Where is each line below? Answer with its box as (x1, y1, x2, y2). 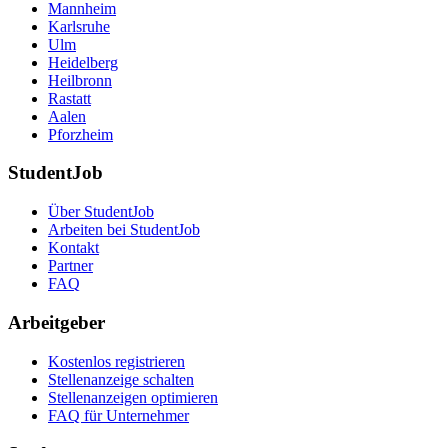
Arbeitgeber (8, 311, 105, 333)
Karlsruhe (48, 17, 110, 35)
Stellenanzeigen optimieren (48, 388, 218, 406)
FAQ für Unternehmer (48, 406, 189, 424)
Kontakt (48, 239, 99, 257)
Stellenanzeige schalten (48, 370, 194, 388)
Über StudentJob (48, 203, 154, 221)
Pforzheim (48, 125, 113, 143)
